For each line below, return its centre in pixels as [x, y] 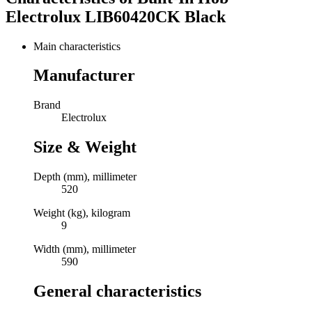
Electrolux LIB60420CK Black [116, 16]
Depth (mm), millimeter [85, 177]
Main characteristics [77, 46]
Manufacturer [84, 76]
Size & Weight [85, 147]
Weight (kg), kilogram [82, 213]
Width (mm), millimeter [85, 249]
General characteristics [117, 291]
